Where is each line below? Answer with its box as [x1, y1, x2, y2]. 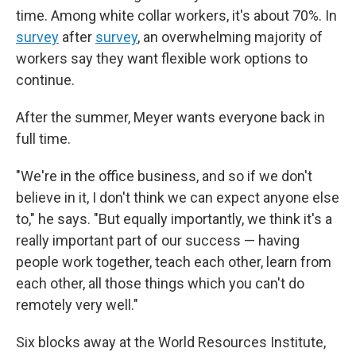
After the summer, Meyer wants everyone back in [16, 108, 325, 126]
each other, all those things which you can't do [16, 274, 304, 292]
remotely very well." [16, 296, 138, 313]
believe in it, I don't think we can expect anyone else [16, 188, 339, 206]
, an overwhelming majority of [137, 28, 323, 45]
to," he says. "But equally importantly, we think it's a [16, 210, 332, 227]
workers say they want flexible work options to [16, 49, 308, 67]
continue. [16, 71, 75, 88]
